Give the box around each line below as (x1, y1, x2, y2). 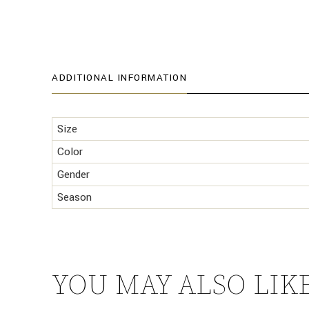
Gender (57, 167, 90, 182)
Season (57, 190, 92, 205)
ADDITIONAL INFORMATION (52, 71, 187, 84)
